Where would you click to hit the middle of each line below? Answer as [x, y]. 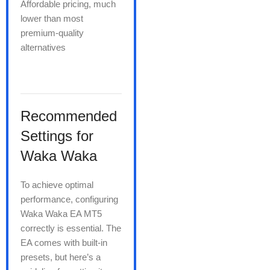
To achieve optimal [57, 184]
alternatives [43, 47]
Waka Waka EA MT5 [61, 213]
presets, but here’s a [61, 257]
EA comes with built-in [64, 242]
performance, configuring [69, 199]
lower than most [52, 18]
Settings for [57, 136]
